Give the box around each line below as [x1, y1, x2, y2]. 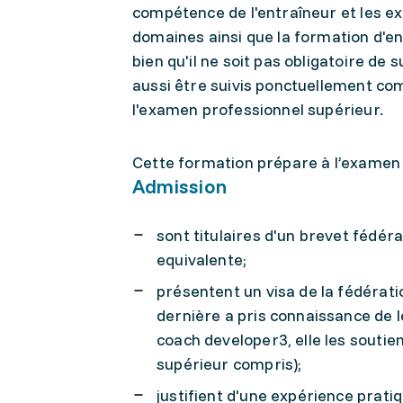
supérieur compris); [157, 354, 302, 374]
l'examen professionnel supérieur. [132, 99, 383, 120]
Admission [132, 174, 227, 199]
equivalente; [157, 249, 247, 270]
